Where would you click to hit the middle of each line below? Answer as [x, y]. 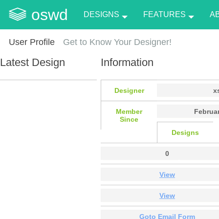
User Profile [32, 42]
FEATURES [164, 14]
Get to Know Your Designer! [118, 42]
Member [129, 111]
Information [127, 62]
